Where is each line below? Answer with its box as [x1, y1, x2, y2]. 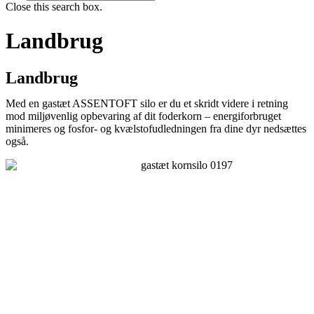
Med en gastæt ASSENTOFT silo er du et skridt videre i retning [6, 97, 288, 109]
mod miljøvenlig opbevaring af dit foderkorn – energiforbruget [6, 109, 281, 122]
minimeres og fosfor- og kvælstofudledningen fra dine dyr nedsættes [6, 122, 306, 135]
